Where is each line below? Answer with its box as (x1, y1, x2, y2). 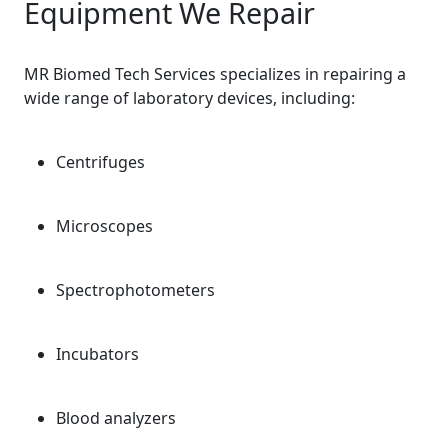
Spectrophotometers (56, 279, 215, 301)
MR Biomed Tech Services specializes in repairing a (24, 63, 406, 85)
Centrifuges (56, 151, 145, 173)
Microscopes (56, 215, 153, 237)
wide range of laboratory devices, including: (24, 87, 355, 109)
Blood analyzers (56, 407, 176, 429)
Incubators (56, 343, 139, 365)
